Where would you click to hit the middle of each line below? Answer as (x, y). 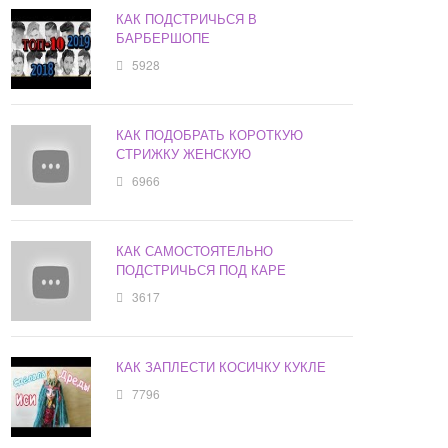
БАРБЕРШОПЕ (163, 38)
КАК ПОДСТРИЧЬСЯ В (187, 19)
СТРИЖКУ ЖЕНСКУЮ (184, 154)
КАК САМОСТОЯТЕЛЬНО (195, 251)
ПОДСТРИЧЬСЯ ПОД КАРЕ (201, 270)
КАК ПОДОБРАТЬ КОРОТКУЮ (210, 135)
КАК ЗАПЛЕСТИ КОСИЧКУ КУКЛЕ (221, 367)
